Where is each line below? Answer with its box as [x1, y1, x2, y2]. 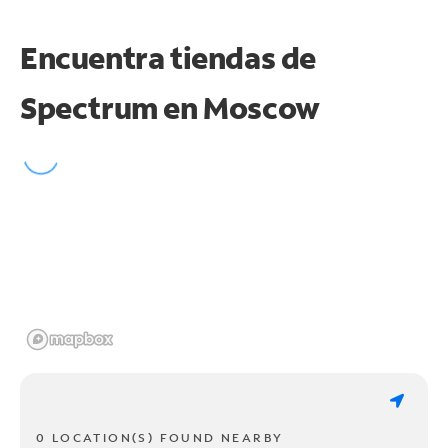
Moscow [203, 87, 320, 127]
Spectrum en [20, 87, 204, 127]
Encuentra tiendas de [20, 37, 317, 77]
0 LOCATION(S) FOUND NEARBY [36, 429, 284, 445]
